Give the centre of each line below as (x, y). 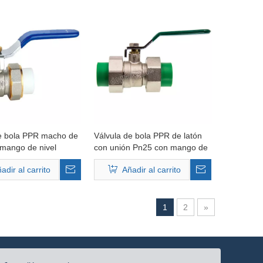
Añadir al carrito (152, 170)
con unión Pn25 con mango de (151, 147)
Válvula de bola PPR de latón (148, 136)
